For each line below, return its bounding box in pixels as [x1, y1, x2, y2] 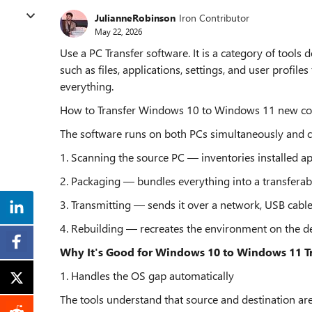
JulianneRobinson [95, 10, 175, 24]
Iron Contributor [179, 10, 249, 24]
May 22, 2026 [95, 25, 142, 37]
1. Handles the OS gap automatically [60, 268, 234, 283]
